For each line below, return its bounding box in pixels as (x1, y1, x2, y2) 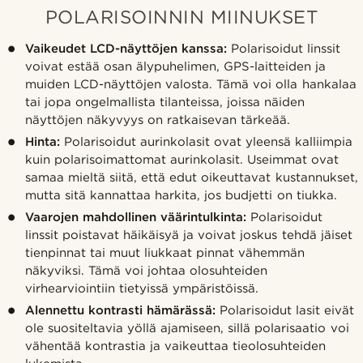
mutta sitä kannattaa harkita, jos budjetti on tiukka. (24, 188, 337, 203)
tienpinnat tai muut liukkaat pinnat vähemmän (24, 246, 305, 261)
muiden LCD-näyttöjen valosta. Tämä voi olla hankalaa (24, 77, 357, 92)
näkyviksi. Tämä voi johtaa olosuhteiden (24, 263, 268, 279)
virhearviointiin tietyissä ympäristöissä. (24, 281, 259, 297)
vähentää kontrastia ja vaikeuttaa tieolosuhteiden (24, 339, 327, 354)
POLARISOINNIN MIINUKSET (45, 6, 318, 28)
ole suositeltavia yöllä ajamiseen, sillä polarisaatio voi (24, 321, 349, 336)
